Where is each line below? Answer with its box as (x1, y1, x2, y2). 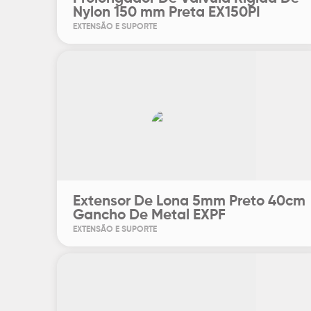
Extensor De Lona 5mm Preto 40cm (73, 194, 305, 209)
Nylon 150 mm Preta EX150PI (73, 6, 260, 20)
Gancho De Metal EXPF (73, 208, 226, 223)
